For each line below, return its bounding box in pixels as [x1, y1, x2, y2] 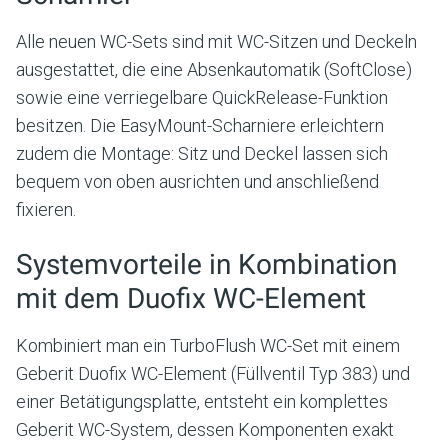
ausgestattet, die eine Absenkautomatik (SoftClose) [16, 58, 412, 80]
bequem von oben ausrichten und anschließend [16, 170, 379, 192]
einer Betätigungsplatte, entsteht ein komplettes [16, 390, 388, 412]
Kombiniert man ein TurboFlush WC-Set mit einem [16, 334, 400, 356]
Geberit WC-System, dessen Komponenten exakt [16, 418, 394, 440]
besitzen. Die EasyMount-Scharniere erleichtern [16, 114, 384, 136]
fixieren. [16, 198, 76, 220]
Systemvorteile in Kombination [16, 247, 397, 281]
